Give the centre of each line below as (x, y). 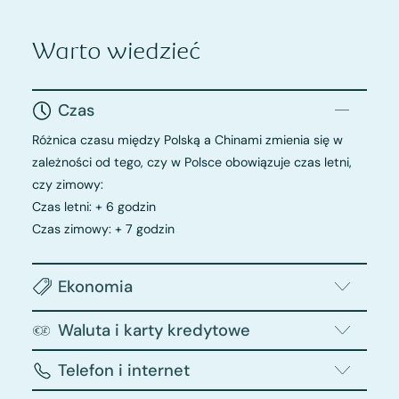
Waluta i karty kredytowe (154, 330)
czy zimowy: (67, 184)
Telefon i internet (123, 370)
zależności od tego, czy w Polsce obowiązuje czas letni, (191, 162)
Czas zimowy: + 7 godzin (103, 228)
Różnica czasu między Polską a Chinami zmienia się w (187, 139)
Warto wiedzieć (116, 51)
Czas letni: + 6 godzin (94, 206)
